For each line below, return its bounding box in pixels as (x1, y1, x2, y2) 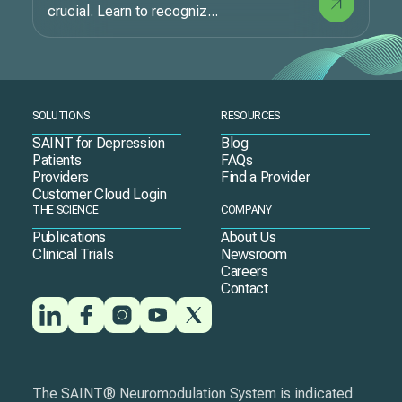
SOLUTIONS (32, 109, 91, 122)
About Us (221, 229, 276, 246)
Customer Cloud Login (32, 186, 167, 203)
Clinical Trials (32, 246, 114, 263)
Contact (221, 280, 268, 297)
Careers (221, 263, 268, 280)
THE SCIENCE (32, 204, 99, 216)
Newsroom (221, 246, 287, 263)
